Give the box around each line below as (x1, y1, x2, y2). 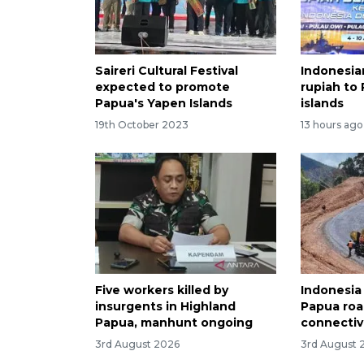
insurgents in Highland (95, 298, 236, 314)
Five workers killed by (95, 282, 228, 297)
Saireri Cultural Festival (95, 63, 238, 79)
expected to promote (95, 80, 230, 95)
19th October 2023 (95, 118, 188, 131)
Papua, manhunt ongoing (95, 314, 253, 330)
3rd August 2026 (95, 337, 180, 350)
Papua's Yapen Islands (95, 96, 232, 111)
